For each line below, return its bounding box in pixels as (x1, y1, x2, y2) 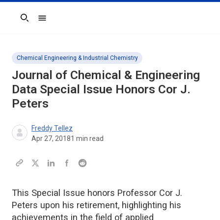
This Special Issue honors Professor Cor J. (12, 187, 182, 198)
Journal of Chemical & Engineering (12, 67, 200, 82)
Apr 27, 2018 (31, 134, 71, 142)
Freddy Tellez (31, 124, 73, 132)
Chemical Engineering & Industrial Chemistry (17, 54, 138, 61)
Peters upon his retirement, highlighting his (12, 199, 181, 210)
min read (75, 134, 104, 142)
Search (11, 18, 35, 27)
